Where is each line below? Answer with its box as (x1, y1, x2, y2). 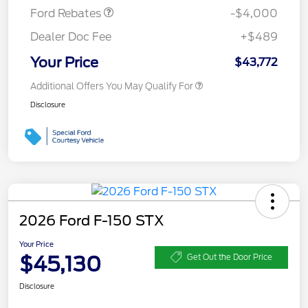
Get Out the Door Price (187, 252, 272, 262)
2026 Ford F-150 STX (19, 212, 164, 230)
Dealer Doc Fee (30, 30, 111, 44)
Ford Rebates (30, 7, 104, 21)
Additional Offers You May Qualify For (30, 81, 193, 92)
